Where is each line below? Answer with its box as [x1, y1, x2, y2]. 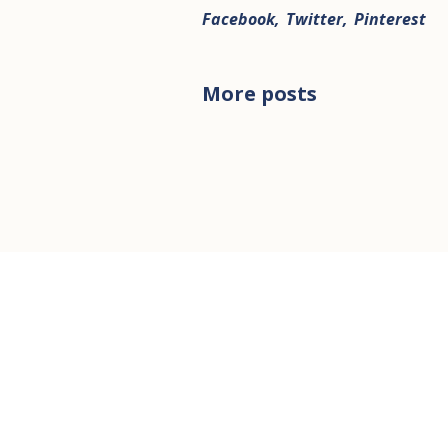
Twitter [286, 7, 343, 30]
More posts [202, 79, 317, 107]
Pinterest [354, 7, 426, 30]
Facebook [202, 7, 275, 30]
